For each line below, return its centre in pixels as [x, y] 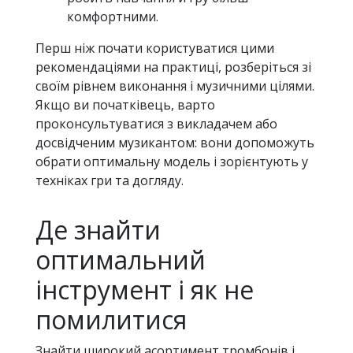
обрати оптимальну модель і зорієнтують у [172, 162]
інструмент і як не [145, 290]
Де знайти [98, 230]
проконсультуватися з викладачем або [156, 124]
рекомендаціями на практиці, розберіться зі [173, 67]
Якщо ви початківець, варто [125, 105]
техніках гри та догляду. [110, 181]
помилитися [111, 320]
